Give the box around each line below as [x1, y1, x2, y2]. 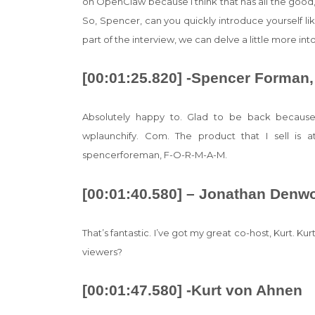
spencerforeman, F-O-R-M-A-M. [82, 149, 227, 161]
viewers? [82, 245, 122, 257]
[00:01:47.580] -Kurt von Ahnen [82, 282, 302, 299]
